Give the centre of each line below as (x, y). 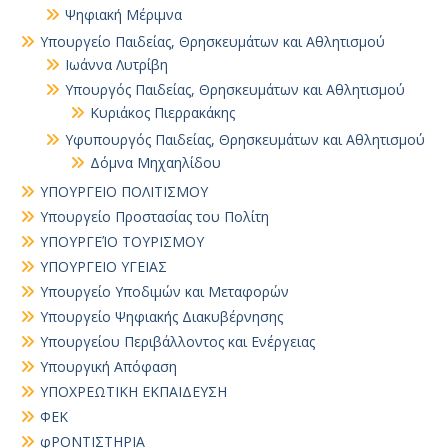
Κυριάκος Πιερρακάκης (162, 112)
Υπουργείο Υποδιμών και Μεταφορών (164, 291)
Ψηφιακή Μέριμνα (123, 14)
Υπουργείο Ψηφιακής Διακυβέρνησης (161, 316)
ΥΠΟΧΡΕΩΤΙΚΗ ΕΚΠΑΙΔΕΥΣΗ (133, 391)
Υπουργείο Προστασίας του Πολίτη (154, 216)
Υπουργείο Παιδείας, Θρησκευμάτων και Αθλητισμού (212, 41)
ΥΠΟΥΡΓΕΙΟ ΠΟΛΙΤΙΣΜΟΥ (124, 191)
